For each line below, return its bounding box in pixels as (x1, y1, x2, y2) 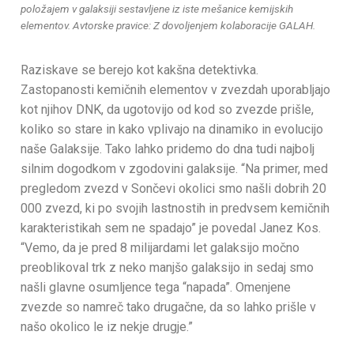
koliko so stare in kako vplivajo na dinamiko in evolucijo (21, 122, 323, 137)
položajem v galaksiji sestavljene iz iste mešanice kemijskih (21, 2, 293, 15)
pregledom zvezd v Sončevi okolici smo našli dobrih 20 (21, 181, 326, 197)
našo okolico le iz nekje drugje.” (21, 319, 193, 335)
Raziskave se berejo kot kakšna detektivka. (21, 62, 258, 78)
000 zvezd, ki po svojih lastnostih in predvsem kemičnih (21, 201, 330, 217)
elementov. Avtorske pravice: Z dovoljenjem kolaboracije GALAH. (21, 18, 315, 32)
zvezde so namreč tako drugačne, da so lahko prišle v (21, 299, 316, 315)
